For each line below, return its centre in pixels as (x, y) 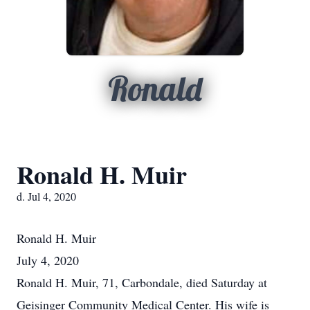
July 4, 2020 (48, 260)
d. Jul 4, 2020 (46, 196)
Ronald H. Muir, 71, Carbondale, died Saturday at (142, 282)
